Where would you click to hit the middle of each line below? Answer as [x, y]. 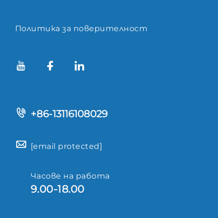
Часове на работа [70, 176]
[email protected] [67, 146]
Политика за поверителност [81, 28]
